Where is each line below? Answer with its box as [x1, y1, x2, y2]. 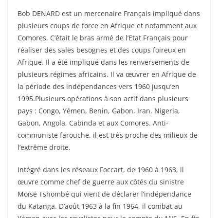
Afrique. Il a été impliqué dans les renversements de [18, 57, 189, 67]
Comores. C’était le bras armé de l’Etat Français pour [18, 33, 188, 43]
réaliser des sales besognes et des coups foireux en [18, 45, 186, 55]
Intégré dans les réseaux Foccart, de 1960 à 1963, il [18, 165, 184, 175]
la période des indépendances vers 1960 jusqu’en [18, 82, 180, 91]
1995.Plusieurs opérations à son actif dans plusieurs [18, 94, 188, 104]
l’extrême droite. [18, 143, 71, 152]
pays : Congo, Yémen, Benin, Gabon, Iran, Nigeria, [18, 106, 180, 116]
